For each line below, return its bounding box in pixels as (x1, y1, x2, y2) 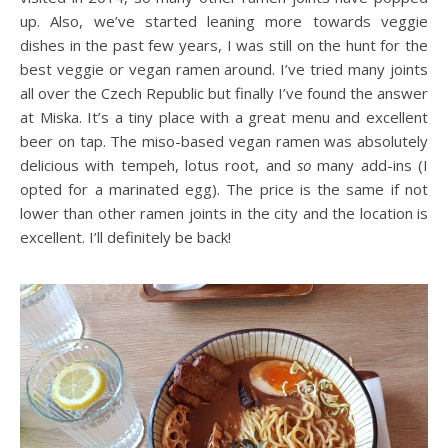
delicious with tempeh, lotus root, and (20, 154, 297, 175)
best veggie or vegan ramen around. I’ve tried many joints (20, 58, 428, 79)
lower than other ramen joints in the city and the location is (20, 202, 428, 223)
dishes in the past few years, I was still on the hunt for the (20, 34, 428, 55)
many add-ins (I (317, 154, 429, 175)
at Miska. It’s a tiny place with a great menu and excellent (20, 106, 428, 127)
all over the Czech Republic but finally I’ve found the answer (20, 82, 428, 103)
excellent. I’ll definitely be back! (20, 226, 231, 247)
